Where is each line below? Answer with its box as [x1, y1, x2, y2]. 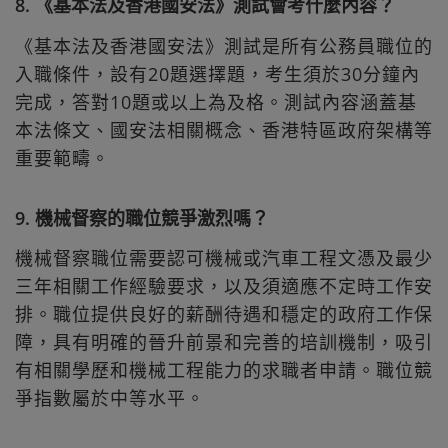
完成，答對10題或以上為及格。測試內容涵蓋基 [15, 89, 417, 114]
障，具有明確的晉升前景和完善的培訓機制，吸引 [15, 330, 433, 355]
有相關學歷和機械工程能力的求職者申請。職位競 [15, 358, 433, 383]
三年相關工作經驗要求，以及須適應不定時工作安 [15, 274, 433, 299]
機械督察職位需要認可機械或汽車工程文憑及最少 [15, 246, 433, 271]
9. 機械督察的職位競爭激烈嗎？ [15, 205, 269, 230]
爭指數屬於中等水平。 [15, 386, 205, 411]
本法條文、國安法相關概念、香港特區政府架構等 [15, 117, 433, 142]
